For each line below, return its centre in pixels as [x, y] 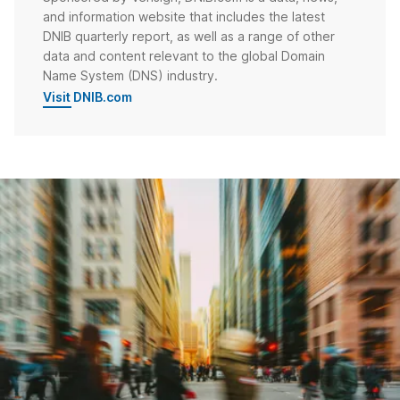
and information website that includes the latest [184, 16]
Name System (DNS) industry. [130, 75]
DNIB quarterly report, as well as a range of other [189, 36]
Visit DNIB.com [87, 96]
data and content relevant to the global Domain [184, 55]
